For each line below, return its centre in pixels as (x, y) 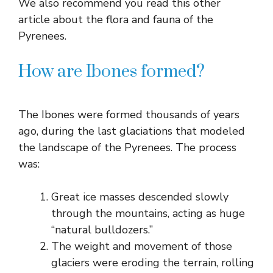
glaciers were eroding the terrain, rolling (153, 262)
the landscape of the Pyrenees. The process (127, 147)
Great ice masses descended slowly (140, 197)
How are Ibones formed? (112, 71)
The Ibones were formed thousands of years (129, 114)
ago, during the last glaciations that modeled (132, 131)
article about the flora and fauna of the (116, 19)
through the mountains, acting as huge (148, 213)
